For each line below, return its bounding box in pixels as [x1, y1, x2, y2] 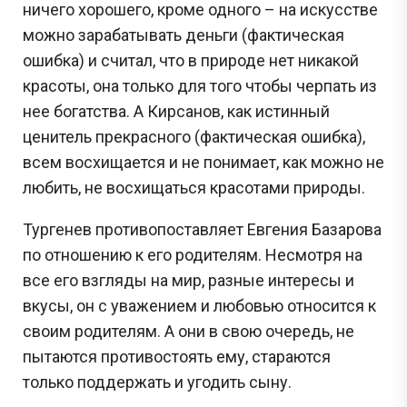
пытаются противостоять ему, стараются [23, 346, 331, 366]
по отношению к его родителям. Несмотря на [23, 244, 362, 264]
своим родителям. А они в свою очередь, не [23, 321, 354, 341]
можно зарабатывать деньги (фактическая [23, 25, 344, 45]
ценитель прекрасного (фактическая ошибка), [23, 126, 365, 146]
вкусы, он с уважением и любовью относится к [23, 295, 376, 315]
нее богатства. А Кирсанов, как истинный [23, 101, 330, 121]
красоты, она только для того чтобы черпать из [23, 75, 377, 95]
